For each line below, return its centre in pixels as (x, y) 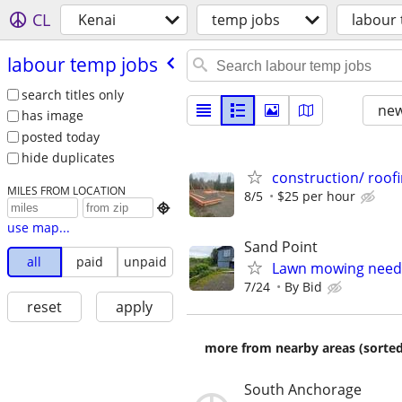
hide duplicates (68, 158)
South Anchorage (303, 390)
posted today (60, 136)
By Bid (303, 287)
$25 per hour (316, 196)
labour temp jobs (82, 64)
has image (52, 116)
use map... (38, 228)
